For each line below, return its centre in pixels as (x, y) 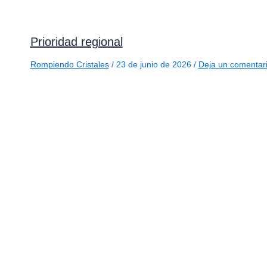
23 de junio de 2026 (155, 64)
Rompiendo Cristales (69, 64)
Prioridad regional (76, 41)
